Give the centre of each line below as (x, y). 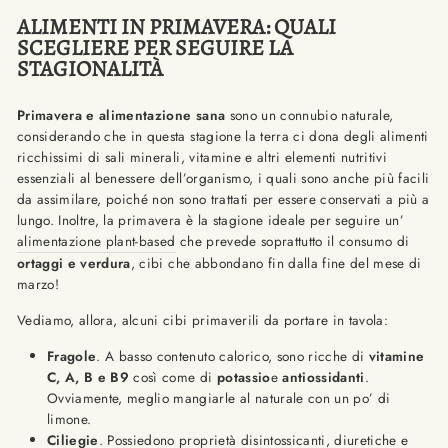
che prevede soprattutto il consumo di (292, 241)
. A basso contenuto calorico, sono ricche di (230, 356)
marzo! (38, 284)
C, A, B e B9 (90, 377)
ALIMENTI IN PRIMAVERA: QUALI (176, 27)
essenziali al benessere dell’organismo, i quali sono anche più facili (223, 178)
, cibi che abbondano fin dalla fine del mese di (276, 263)
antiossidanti (323, 377)
